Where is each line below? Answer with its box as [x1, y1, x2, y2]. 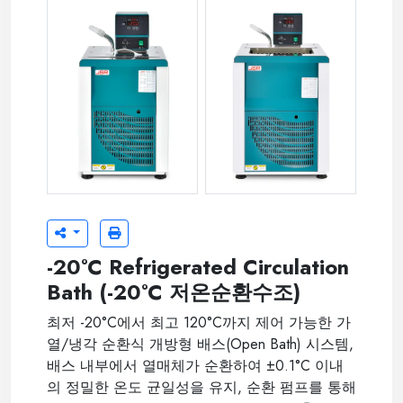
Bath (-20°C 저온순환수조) [47, 277, 300, 308]
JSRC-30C [212, 185, 274, 206]
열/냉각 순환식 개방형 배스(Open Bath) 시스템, [47, 334, 354, 354]
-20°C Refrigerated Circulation [47, 252, 349, 282]
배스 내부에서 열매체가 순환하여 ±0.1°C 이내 [47, 355, 344, 376]
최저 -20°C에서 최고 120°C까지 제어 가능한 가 [47, 312, 351, 333]
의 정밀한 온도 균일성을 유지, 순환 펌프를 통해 [47, 377, 356, 398]
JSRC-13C [54, 185, 113, 206]
